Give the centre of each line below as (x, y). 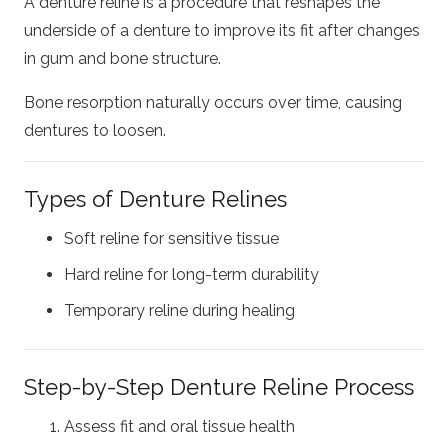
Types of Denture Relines (155, 198)
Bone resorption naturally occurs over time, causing (213, 102)
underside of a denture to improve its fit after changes (222, 30)
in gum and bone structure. (122, 58)
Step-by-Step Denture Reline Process (219, 387)
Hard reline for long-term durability (191, 274)
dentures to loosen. (95, 130)
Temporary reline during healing (179, 310)
